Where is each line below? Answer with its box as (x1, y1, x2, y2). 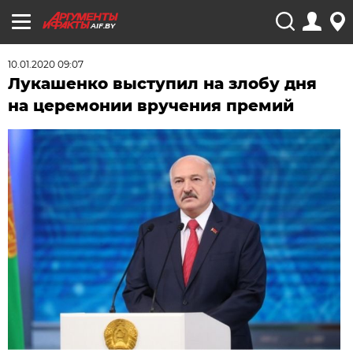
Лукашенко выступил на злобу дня (8, 74, 318, 93)
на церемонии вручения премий (8, 96, 295, 115)
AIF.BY (91, 21, 115, 30)
